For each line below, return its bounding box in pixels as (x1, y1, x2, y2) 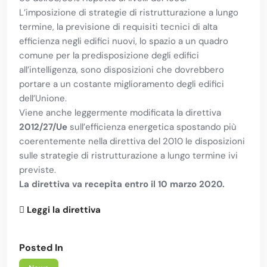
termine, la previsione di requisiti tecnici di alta (19, 21, 218, 33)
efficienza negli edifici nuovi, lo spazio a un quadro (19, 35, 228, 48)
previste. (19, 164, 56, 176)
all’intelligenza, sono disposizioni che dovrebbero (19, 64, 224, 76)
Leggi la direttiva (24, 204, 101, 216)
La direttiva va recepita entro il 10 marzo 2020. (19, 178, 225, 191)
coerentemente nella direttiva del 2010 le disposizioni (19, 135, 245, 148)
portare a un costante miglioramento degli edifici (19, 78, 224, 91)
